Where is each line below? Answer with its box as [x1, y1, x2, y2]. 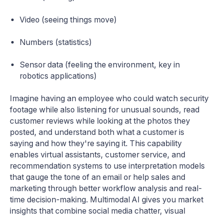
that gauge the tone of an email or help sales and [10, 172, 185, 182]
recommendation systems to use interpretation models [10, 161, 205, 171]
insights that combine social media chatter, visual [10, 206, 185, 216]
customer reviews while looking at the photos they [10, 116, 190, 126]
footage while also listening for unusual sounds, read [10, 105, 199, 114]
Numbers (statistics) [20, 37, 92, 47]
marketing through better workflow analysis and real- [10, 183, 202, 193]
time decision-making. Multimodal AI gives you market [10, 195, 203, 204]
